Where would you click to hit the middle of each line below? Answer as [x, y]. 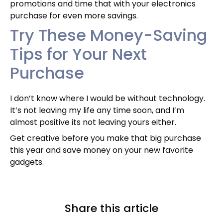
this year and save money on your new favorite [102, 150]
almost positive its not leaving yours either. [93, 122]
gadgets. [27, 162]
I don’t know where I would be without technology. [108, 99]
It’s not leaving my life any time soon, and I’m [97, 111]
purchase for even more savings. [74, 16]
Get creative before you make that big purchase [106, 138]
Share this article [111, 209]
